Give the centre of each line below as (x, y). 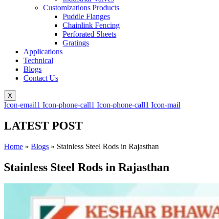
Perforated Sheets (89, 34)
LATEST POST (43, 125)
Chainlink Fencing (91, 25)
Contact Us (41, 78)
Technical (38, 60)
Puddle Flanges (86, 16)
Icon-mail (166, 105)
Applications (43, 51)
